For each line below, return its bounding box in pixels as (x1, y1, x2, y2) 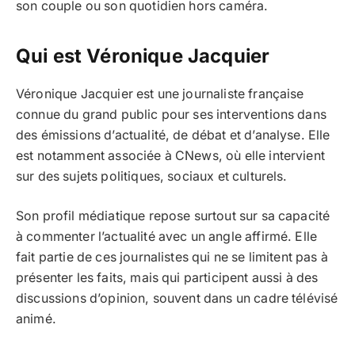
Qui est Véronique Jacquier (16, 44, 270, 67)
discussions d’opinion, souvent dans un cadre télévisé (16, 291, 338, 307)
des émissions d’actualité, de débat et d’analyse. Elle (16, 127, 330, 143)
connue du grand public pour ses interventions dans (16, 106, 326, 122)
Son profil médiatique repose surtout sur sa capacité (16, 208, 330, 224)
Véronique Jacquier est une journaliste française (16, 86, 304, 101)
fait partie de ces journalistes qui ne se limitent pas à (16, 250, 328, 265)
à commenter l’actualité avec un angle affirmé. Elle (16, 229, 318, 245)
